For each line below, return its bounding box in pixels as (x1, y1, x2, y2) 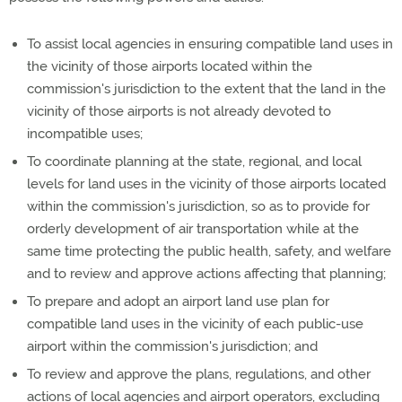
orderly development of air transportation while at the (27, 221, 359, 237)
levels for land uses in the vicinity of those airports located (27, 176, 386, 192)
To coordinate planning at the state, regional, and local (27, 153, 362, 170)
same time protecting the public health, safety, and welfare (27, 243, 391, 259)
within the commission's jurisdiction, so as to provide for (27, 198, 370, 214)
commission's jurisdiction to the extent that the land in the (27, 81, 386, 97)
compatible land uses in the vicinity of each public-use (27, 316, 363, 332)
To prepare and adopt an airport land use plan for (27, 293, 329, 310)
